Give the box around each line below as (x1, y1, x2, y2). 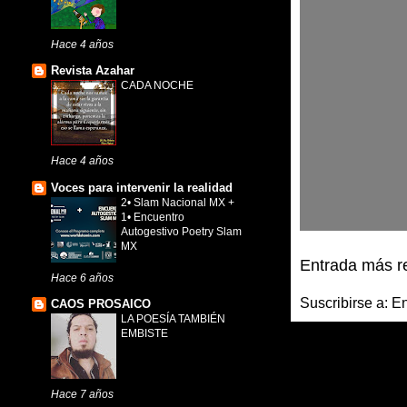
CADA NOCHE (121, 79, 194, 93)
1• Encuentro (121, 210, 184, 223)
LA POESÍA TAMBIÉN (121, 313, 225, 326)
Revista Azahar (51, 64, 134, 78)
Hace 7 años (51, 388, 114, 401)
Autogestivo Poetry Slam (121, 224, 242, 238)
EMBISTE (121, 327, 168, 341)
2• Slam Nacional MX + (121, 195, 234, 209)
